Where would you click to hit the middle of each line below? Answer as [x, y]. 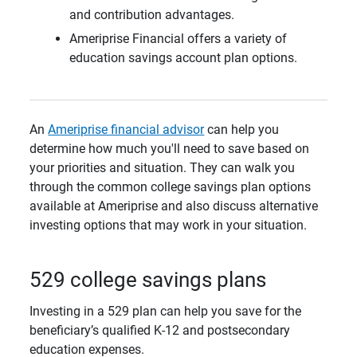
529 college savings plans [148, 280]
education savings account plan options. [184, 58]
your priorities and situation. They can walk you [163, 168]
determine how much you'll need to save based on [170, 149]
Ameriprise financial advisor [126, 130]
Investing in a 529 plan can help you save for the [166, 311]
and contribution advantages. [152, 15]
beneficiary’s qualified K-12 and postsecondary [160, 330]
